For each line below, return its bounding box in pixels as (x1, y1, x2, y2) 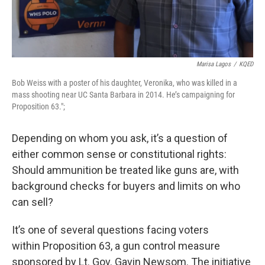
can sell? (12, 195, 53, 208)
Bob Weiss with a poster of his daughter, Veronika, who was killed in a (12, 77, 237, 88)
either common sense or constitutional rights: (12, 147, 227, 160)
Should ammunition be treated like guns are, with (12, 163, 239, 176)
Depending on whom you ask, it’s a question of (12, 131, 228, 144)
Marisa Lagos (196, 60, 231, 68)
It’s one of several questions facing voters (12, 223, 209, 236)
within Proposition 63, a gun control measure (12, 239, 220, 252)
